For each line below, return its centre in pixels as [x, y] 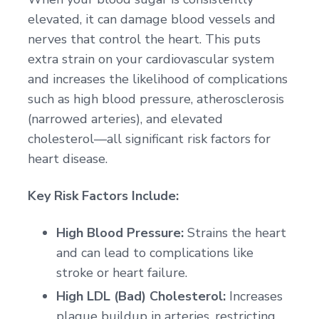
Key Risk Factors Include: [103, 196]
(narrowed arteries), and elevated [125, 119]
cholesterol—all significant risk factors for [149, 139]
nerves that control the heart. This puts [144, 40]
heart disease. [68, 159]
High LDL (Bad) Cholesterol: [141, 297]
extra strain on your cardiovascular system [151, 59]
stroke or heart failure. [122, 273]
